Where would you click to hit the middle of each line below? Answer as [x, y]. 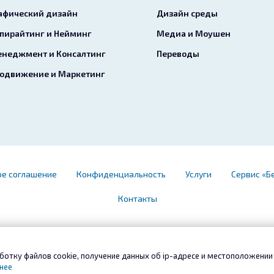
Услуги [198, 174]
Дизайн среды [187, 13]
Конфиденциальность [121, 174]
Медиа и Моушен [194, 33]
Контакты [138, 198]
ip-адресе [181, 256]
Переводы [178, 54]
